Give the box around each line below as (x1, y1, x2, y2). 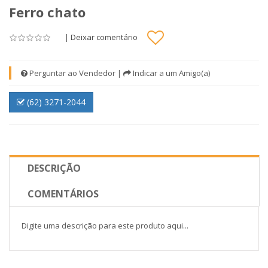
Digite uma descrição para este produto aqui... (22, 220, 188, 231)
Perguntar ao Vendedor (28, 68, 115, 78)
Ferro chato (9, 3, 86, 21)
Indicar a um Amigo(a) (131, 68, 210, 78)
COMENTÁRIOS (28, 187, 99, 200)
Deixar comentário (71, 31, 138, 42)
